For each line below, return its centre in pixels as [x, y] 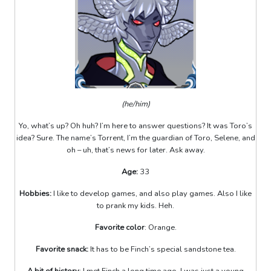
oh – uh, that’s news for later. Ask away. [135, 150]
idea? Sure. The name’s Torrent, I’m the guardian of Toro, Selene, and [135, 138]
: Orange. [160, 228]
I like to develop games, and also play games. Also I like [152, 194]
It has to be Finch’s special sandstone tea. [162, 250]
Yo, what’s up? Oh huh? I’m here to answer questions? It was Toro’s [135, 126]
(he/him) [135, 104]
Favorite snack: [62, 250]
